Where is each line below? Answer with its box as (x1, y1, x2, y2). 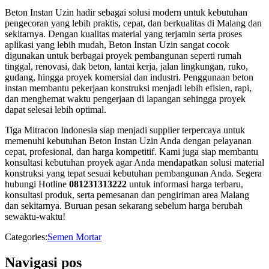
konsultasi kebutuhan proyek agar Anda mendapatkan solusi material (5, 157, 264, 168)
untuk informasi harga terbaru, (127, 178, 243, 189)
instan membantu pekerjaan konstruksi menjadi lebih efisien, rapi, (5, 82, 252, 93)
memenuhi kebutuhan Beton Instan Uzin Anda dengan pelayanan (5, 135, 252, 146)
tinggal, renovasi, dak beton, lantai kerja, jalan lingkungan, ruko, (5, 61, 248, 71)
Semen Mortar (47, 231, 101, 242)
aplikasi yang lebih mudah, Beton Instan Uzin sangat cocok (5, 39, 229, 50)
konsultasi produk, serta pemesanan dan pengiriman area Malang (5, 189, 249, 200)
